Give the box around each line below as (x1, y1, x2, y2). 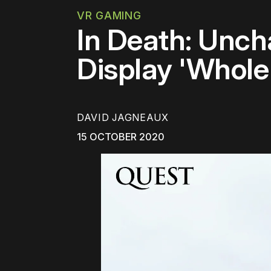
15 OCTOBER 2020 (77, 131, 165, 143)
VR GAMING (77, 9, 142, 22)
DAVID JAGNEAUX (77, 111, 169, 124)
